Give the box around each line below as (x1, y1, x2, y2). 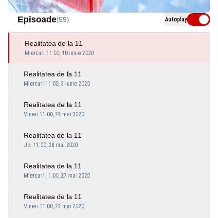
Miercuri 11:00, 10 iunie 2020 (25, 49, 94, 56)
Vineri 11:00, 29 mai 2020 (24, 110, 84, 118)
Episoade (18, 14, 56, 24)
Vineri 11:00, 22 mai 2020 (24, 202, 84, 210)
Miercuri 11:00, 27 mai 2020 (24, 172, 90, 179)
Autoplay (165, 16, 187, 23)
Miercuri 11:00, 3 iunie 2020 (24, 80, 90, 87)
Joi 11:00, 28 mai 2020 (24, 141, 78, 148)
